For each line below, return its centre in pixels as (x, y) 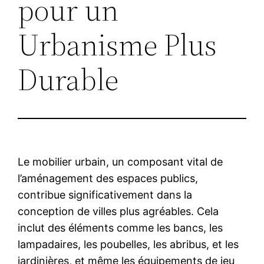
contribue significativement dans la (105, 194)
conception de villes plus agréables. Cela (118, 211)
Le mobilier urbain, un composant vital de (121, 161)
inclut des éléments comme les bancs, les (121, 227)
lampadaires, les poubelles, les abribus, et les (128, 244)
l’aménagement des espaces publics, (108, 178)
